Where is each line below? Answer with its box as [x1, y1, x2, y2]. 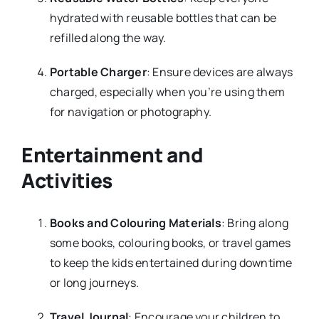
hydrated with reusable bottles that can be [49, 9, 277, 26]
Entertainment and [21, 140, 204, 168]
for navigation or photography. [49, 103, 212, 120]
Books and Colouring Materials [49, 214, 221, 231]
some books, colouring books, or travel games [49, 234, 291, 251]
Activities [21, 166, 113, 194]
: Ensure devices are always [146, 63, 293, 80]
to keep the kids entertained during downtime [49, 254, 293, 271]
